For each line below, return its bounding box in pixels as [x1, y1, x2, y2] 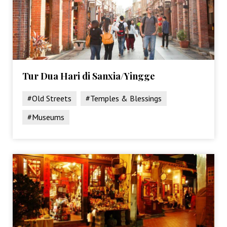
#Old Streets [27, 93, 72, 103]
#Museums [27, 111, 65, 122]
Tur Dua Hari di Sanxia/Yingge [22, 69, 156, 82]
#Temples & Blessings [86, 93, 162, 103]
